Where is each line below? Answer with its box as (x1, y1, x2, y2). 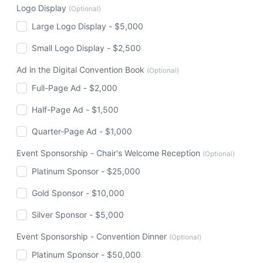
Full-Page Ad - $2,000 (32, 83, 118, 93)
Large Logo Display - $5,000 (32, 21, 144, 31)
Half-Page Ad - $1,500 (32, 104, 119, 114)
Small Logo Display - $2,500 (32, 43, 141, 53)
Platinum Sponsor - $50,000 (32, 249, 141, 259)
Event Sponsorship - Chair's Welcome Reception (16, 148, 203, 158)
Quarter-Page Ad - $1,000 (32, 126, 133, 136)
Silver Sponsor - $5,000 (32, 210, 124, 220)
